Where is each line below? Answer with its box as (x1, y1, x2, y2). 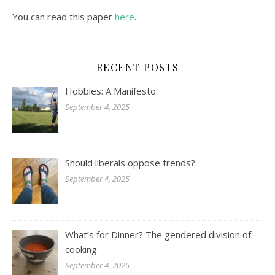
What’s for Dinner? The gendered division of (65, 228, 252, 241)
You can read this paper (12, 10, 115, 23)
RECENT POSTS (96, 61, 179, 74)
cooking (65, 242, 98, 255)
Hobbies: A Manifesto (65, 85, 157, 97)
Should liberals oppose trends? (65, 156, 196, 169)
